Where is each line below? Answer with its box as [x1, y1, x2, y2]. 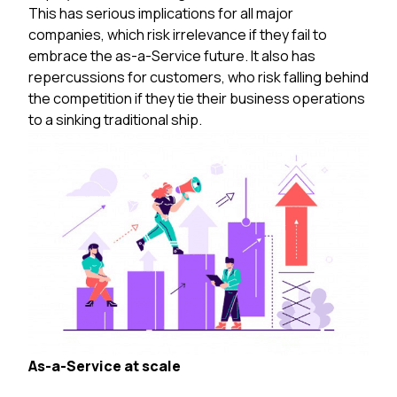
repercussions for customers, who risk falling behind [28, 66, 369, 87]
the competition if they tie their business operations [28, 88, 365, 108]
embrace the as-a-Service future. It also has [28, 45, 315, 66]
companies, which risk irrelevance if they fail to [28, 24, 327, 44]
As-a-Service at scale [28, 356, 181, 377]
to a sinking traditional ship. [28, 109, 202, 129]
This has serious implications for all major [28, 3, 293, 23]
